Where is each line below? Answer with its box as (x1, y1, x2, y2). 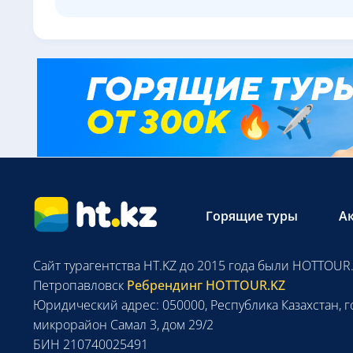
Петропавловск (33, 277, 124, 294)
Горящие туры (205, 206, 298, 225)
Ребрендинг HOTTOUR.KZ (124, 277, 285, 294)
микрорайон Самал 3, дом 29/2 (33, 316, 214, 333)
